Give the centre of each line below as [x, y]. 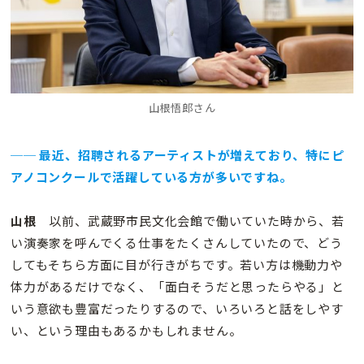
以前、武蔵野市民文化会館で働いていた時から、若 [190, 221]
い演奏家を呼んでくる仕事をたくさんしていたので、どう [177, 243]
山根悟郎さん [182, 107]
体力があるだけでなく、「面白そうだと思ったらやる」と [178, 287]
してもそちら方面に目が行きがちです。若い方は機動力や [177, 265]
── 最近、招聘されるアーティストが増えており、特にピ [178, 155]
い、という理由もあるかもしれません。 [126, 331]
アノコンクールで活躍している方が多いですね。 [152, 177]
